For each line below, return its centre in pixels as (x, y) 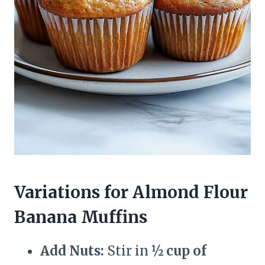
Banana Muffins (81, 217)
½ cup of (179, 251)
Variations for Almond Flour (131, 193)
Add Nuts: (72, 251)
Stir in (128, 251)
